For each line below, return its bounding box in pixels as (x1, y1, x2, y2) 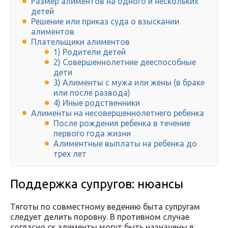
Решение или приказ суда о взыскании (31, 17, 179, 26)
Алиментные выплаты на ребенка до (53, 139, 197, 149)
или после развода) (53, 88, 130, 98)
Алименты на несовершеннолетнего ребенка (31, 108, 204, 118)
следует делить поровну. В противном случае (10, 212, 189, 222)
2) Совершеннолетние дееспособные (53, 58, 196, 67)
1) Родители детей (53, 47, 126, 57)
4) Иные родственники (53, 98, 140, 108)
